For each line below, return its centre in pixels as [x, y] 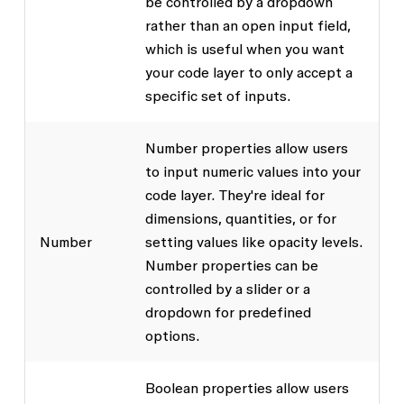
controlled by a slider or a [227, 289]
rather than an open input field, [248, 26]
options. [172, 336]
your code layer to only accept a [248, 73]
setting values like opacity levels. [254, 242]
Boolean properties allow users [247, 388]
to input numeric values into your [252, 172]
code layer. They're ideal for [234, 195]
